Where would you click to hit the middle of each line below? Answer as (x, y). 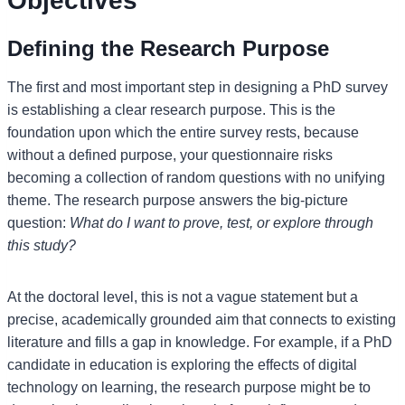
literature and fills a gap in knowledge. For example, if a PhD (200, 342)
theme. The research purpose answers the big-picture (178, 200)
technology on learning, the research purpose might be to (189, 387)
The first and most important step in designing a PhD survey (198, 87)
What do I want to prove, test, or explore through (221, 222)
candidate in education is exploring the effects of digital (182, 364)
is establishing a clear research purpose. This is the (171, 109)
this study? (42, 245)
